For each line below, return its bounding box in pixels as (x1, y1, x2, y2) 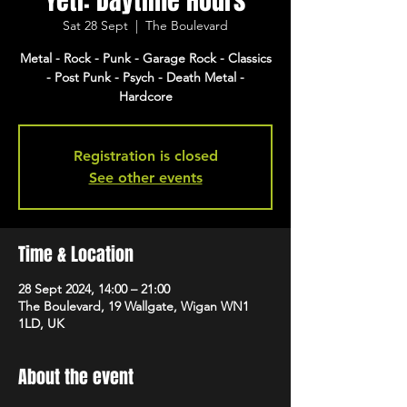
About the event (18, 363, 134, 391)
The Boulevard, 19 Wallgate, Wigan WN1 (18, 298, 249, 314)
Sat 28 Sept (63, 17, 128, 34)
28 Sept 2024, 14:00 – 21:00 (18, 281, 170, 297)
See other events (88, 169, 203, 186)
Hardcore (118, 88, 173, 104)
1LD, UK (18, 315, 65, 332)
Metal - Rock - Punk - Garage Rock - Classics (19, 50, 272, 66)
